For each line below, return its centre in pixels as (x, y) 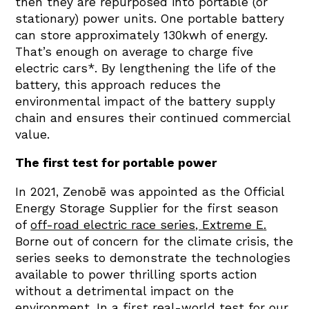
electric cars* (55, 68)
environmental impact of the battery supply (146, 101)
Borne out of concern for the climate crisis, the (154, 241)
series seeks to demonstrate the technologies (153, 258)
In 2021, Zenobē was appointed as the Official (150, 191)
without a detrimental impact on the (125, 291)
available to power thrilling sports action (137, 274)
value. (35, 134)
